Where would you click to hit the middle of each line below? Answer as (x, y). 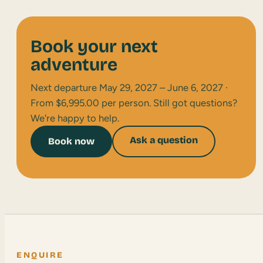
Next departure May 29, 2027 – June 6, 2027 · (129, 87)
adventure (74, 64)
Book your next (94, 46)
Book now (71, 141)
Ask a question (164, 140)
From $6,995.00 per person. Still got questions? (134, 102)
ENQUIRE (40, 255)
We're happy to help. (75, 118)
